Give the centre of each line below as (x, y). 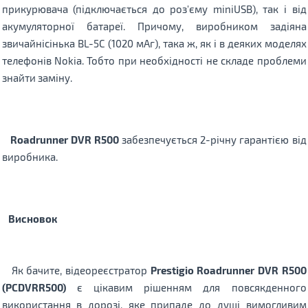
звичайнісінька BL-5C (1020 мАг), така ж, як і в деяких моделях (154, 43)
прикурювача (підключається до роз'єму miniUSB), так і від (154, 9)
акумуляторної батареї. (69, 26)
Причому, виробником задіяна (222, 26)
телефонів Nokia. (44, 60)
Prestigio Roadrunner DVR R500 (227, 270)
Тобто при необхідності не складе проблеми (197, 60)
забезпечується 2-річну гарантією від (213, 139)
